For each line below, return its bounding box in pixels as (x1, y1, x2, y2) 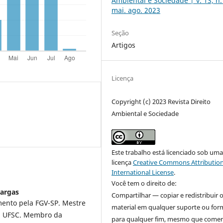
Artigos (111, 40, 136, 50)
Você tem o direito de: (111, 179, 177, 188)
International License (111, 168, 174, 177)
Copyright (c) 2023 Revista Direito (111, 97, 211, 107)
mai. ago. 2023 (111, 5, 161, 15)
